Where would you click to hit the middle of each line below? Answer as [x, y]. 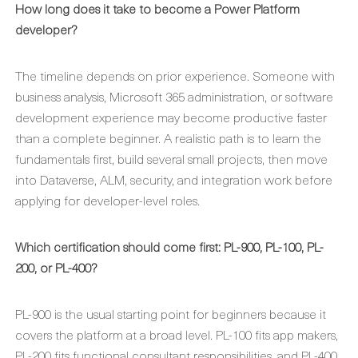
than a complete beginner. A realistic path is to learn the [168, 137]
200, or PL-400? [56, 267]
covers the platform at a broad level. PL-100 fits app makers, [177, 334]
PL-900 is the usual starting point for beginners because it [171, 313]
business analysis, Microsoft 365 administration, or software [174, 96]
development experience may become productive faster [171, 117]
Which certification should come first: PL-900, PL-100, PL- [169, 246]
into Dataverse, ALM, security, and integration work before [174, 179]
